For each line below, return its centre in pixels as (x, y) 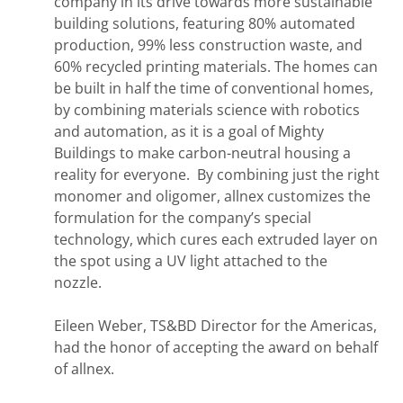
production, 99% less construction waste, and (208, 45)
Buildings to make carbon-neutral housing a (202, 152)
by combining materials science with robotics (207, 109)
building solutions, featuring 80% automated (205, 23)
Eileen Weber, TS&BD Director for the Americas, (215, 325)
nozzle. (81, 282)
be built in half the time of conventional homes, (214, 88)
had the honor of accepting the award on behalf (216, 347)
